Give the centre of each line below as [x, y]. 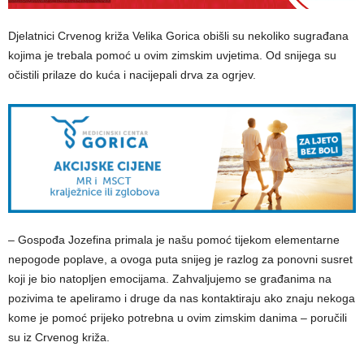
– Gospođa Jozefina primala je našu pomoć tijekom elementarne [174, 239]
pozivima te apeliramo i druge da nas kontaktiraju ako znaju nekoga [182, 298]
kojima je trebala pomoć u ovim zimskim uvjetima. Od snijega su [172, 55]
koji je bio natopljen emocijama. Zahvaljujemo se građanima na [170, 278]
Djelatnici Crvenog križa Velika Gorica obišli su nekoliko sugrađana [178, 35]
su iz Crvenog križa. [59, 337]
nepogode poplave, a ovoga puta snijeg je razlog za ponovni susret [180, 259]
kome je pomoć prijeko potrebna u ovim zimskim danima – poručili [178, 317]
